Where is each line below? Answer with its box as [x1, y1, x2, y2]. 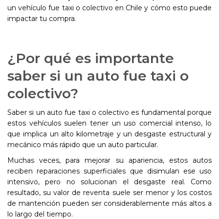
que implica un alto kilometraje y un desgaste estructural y [7, 130, 212, 138]
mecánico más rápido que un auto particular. [7, 140, 158, 149]
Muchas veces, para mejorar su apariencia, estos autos [7, 156, 212, 165]
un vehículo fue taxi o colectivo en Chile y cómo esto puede [7, 3, 212, 12]
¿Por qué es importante [7, 50, 174, 66]
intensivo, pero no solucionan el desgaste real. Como [7, 177, 212, 186]
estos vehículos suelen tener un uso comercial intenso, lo [7, 119, 212, 128]
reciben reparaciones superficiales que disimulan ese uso [7, 167, 212, 175]
